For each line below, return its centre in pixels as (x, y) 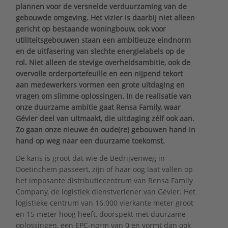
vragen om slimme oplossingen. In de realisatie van (103, 96)
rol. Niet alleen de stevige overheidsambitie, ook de (103, 62)
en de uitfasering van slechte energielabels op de (100, 51)
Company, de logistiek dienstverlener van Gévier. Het (105, 192)
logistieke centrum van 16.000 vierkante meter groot (104, 203)
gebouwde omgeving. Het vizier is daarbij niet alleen (105, 17)
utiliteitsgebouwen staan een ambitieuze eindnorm (103, 40)
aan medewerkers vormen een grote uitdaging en (100, 84)
